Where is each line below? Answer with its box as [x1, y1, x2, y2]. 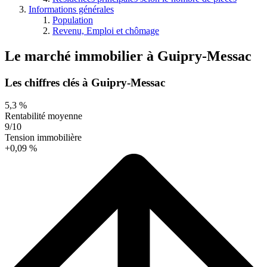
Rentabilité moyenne [5, 111, 82, 122]
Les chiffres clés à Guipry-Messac [5, 76, 165, 89]
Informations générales [29, 4, 114, 14]
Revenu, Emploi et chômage [52, 25, 159, 36]
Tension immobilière [5, 132, 82, 143]
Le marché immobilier [5, 48, 147, 64]
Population [52, 14, 93, 25]
